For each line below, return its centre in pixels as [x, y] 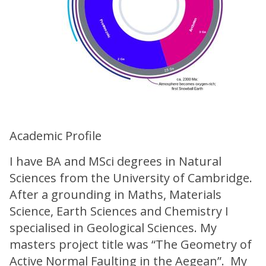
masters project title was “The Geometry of [131, 244]
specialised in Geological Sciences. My [113, 228]
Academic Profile [56, 136]
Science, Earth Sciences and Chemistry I [119, 211]
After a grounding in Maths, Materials [115, 194]
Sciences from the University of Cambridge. [131, 178]
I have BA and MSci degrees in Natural [115, 161]
